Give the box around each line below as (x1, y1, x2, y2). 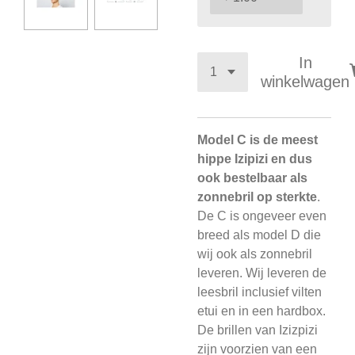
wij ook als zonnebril (197, 247, 312, 261)
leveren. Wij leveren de (197, 266, 326, 280)
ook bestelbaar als (197, 171, 307, 185)
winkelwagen (261, 73, 349, 90)
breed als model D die (197, 228, 321, 242)
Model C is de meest (197, 133, 318, 147)
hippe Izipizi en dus (197, 152, 312, 166)
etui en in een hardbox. (197, 304, 326, 318)
